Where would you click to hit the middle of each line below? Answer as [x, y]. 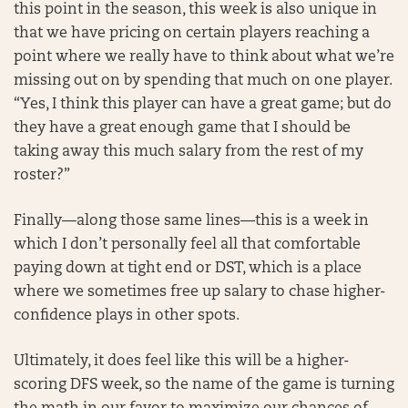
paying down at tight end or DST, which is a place [188, 269]
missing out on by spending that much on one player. [203, 81]
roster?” [42, 176]
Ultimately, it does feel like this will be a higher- [182, 362]
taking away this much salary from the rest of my [189, 152]
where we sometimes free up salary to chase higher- [200, 292]
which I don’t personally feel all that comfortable [187, 245]
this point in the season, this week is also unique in [195, 10]
